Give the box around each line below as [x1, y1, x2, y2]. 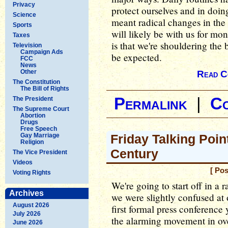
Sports [13, 21, 32, 28]
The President [13, 95, 53, 102]
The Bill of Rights [20, 84, 69, 92]
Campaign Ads [20, 48, 63, 55]
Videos [13, 158, 33, 166]
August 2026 [13, 201, 49, 209]
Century [110, 147, 158, 161]
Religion [20, 138, 44, 146]
